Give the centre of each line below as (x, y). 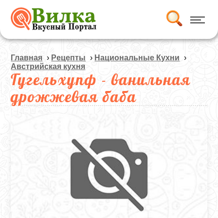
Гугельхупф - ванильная (101, 79)
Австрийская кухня (48, 66)
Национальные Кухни (137, 58)
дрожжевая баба (74, 96)
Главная (27, 58)
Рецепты (69, 58)
